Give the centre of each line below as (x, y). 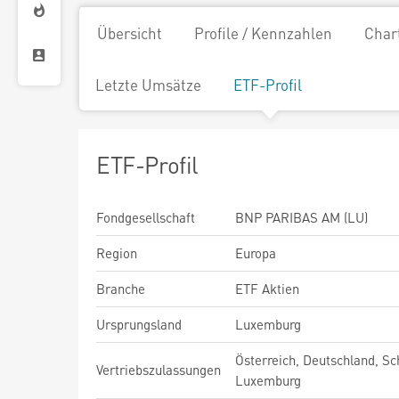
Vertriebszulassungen (159, 370)
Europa (256, 253)
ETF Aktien (267, 289)
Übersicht (130, 33)
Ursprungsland (139, 324)
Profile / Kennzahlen (263, 33)
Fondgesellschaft (146, 217)
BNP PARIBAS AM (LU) (301, 217)
